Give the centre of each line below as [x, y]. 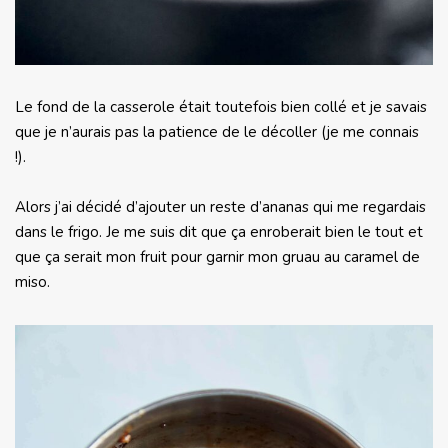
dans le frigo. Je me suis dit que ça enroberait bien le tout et [219, 232]
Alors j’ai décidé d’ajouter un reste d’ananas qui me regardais [220, 207]
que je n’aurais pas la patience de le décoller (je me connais [217, 132]
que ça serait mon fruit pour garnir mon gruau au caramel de [217, 257]
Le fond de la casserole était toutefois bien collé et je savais [221, 107]
